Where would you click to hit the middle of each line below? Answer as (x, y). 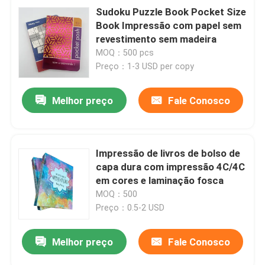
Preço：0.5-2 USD (130, 207)
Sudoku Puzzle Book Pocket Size (171, 12)
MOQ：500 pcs (125, 52)
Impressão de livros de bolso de (168, 153)
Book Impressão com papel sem (169, 25)
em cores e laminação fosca (160, 180)
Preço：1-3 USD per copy (145, 66)
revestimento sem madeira (156, 39)
